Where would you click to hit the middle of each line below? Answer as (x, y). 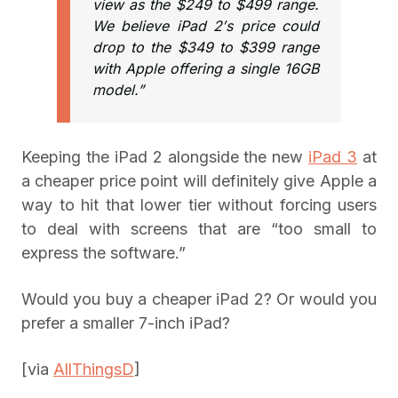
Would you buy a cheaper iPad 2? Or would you (199, 299)
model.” (118, 90)
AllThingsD (94, 369)
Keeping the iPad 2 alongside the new (165, 157)
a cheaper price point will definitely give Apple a (199, 181)
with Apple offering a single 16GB (206, 68)
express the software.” (103, 253)
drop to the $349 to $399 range (206, 47)
